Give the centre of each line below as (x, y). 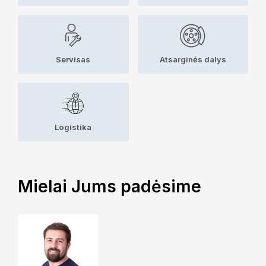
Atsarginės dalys (193, 59)
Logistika (73, 127)
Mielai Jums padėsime (110, 186)
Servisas (73, 59)
